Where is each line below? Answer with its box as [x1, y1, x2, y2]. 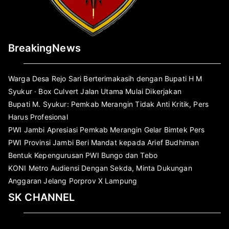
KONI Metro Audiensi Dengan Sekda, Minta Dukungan [8, 163, 192, 172]
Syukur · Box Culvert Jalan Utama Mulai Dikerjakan [8, 86, 181, 96]
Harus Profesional [8, 112, 68, 121]
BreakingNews [8, 41, 81, 54]
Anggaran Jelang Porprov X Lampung [8, 176, 138, 185]
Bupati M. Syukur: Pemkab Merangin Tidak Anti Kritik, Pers [8, 99, 209, 108]
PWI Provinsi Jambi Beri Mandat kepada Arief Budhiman [8, 138, 199, 147]
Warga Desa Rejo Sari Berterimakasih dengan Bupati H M [8, 74, 202, 83]
